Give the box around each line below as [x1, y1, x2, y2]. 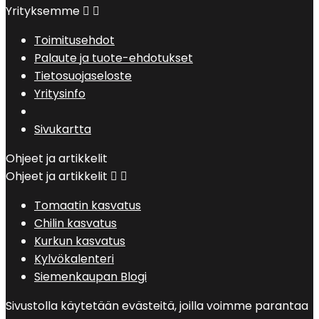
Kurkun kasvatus [34, 233, 125, 250]
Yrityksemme [6, 3, 80, 20]
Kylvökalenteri [34, 251, 114, 268]
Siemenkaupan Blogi [34, 268, 147, 286]
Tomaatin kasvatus [34, 197, 141, 214]
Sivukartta [34, 121, 91, 138]
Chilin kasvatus [34, 215, 117, 232]
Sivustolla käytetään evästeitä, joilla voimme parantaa [6, 298, 308, 315]
